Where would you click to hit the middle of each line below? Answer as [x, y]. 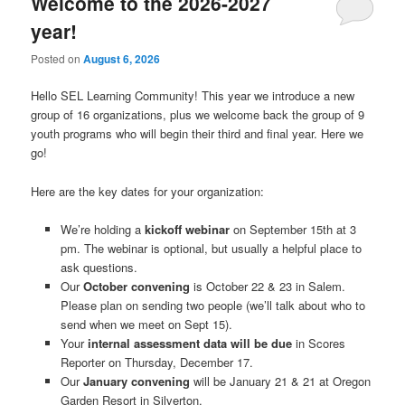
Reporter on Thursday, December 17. [156, 362]
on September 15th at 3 [294, 229]
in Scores [318, 343]
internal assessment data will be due [189, 343]
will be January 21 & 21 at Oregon [280, 381]
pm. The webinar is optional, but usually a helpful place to [211, 248]
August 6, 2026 [122, 59]
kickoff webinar [188, 229]
